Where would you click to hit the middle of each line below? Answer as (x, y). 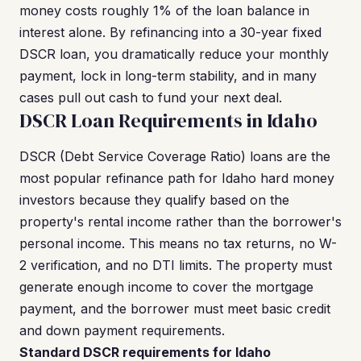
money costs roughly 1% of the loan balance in (164, 10)
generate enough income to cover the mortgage (166, 287)
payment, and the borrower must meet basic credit (175, 309)
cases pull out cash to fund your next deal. (151, 98)
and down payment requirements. (122, 330)
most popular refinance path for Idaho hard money (177, 178)
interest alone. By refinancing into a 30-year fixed (170, 32)
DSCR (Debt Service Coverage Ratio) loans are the (175, 156)
